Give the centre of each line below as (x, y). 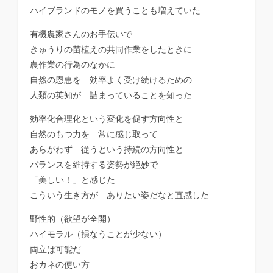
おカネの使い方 (60, 265)
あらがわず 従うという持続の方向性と (107, 150)
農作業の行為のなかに (73, 65)
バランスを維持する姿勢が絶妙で (94, 165)
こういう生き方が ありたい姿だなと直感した (120, 195)
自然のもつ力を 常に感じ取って (94, 134)
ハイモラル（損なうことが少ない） (98, 234)
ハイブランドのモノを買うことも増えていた (115, 11)
